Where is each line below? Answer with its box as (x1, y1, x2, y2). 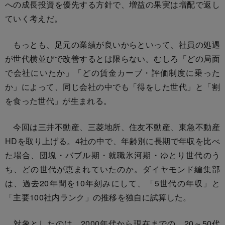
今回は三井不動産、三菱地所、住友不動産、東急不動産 (5, 121, 220, 133)
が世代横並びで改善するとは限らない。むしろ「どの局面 (5, 52, 220, 64)
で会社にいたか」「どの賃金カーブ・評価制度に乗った (5, 66, 220, 78)
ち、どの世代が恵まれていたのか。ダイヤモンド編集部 (5, 163, 220, 175)
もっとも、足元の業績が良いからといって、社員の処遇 (5, 38, 220, 50)
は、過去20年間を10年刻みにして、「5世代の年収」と (5, 177, 220, 189)
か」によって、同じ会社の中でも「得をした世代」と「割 (5, 80, 220, 92)
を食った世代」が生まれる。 (5, 94, 112, 106)
